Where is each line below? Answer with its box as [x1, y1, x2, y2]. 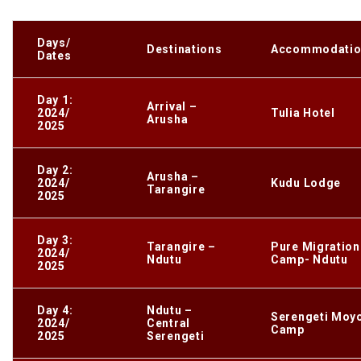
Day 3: [37, 233, 73, 247]
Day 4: [37, 303, 73, 317]
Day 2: [37, 163, 73, 176]
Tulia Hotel [271, 106, 335, 119]
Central [147, 316, 190, 330]
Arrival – [147, 99, 197, 113]
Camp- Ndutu [271, 252, 348, 266]
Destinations [147, 42, 222, 56]
